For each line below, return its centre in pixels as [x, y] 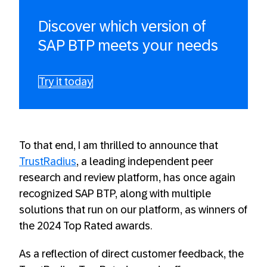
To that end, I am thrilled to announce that [119, 145]
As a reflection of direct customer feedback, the [131, 254]
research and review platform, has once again [127, 178]
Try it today [66, 82]
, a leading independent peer [145, 162]
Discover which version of [122, 26]
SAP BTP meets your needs [128, 45]
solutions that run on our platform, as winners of [133, 210]
